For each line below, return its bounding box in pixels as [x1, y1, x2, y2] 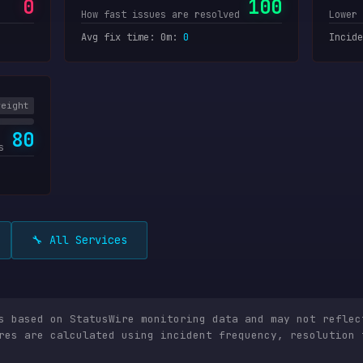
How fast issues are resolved [81, 8, 241, 21]
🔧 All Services [32, 233, 127, 247]
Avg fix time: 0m [81, 31, 173, 44]
